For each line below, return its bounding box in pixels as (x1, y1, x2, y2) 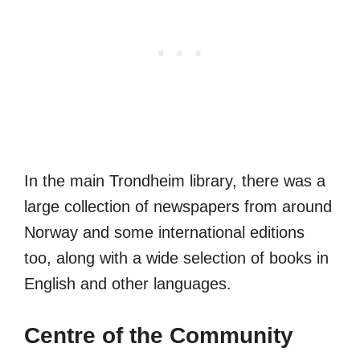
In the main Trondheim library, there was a (24, 171, 325, 190)
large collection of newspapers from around (24, 197, 332, 215)
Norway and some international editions (24, 223, 305, 241)
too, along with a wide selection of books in (24, 248, 329, 267)
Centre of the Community (24, 322, 293, 348)
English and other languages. (24, 274, 231, 292)
